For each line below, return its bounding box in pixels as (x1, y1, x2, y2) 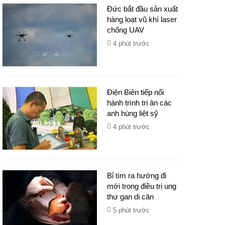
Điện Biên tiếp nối (107, 88, 164, 96)
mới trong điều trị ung (107, 182, 177, 190)
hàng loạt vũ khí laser (107, 15, 177, 24)
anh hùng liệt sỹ (107, 109, 159, 118)
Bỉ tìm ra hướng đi (107, 171, 167, 180)
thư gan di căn (107, 192, 154, 201)
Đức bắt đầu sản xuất (107, 5, 178, 13)
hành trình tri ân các (107, 98, 172, 107)
